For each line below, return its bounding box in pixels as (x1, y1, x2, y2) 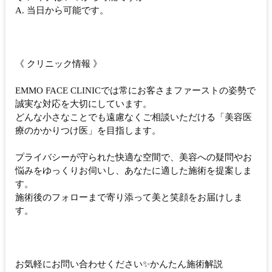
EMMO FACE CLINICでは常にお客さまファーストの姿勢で (15, 86, 256, 96)
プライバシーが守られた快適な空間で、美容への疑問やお (15, 152, 252, 163)
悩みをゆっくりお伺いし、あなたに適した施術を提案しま (15, 166, 252, 176)
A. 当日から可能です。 (15, 5, 109, 16)
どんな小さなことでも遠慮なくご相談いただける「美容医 (15, 112, 252, 123)
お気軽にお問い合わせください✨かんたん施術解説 (15, 259, 223, 270)
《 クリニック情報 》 (15, 59, 102, 69)
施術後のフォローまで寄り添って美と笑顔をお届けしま (15, 192, 243, 203)
